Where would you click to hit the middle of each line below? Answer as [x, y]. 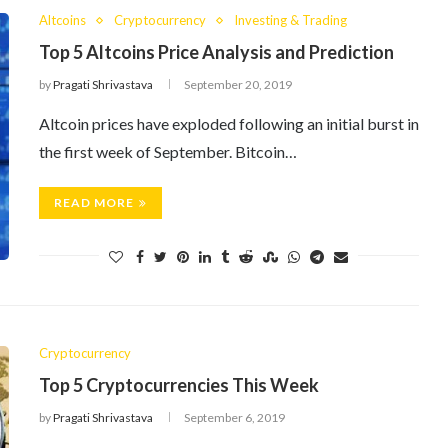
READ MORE [94, 202]
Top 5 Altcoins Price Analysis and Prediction [216, 52]
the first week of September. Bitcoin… [168, 151]
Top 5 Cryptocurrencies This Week [179, 385]
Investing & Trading [290, 20]
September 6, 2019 [234, 417]
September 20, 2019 [238, 84]
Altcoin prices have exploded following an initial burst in [229, 123]
